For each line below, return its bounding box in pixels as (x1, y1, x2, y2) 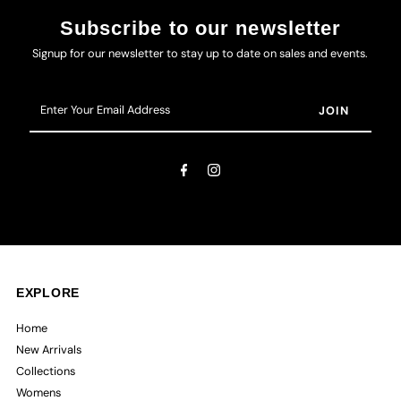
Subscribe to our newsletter (59, 16, 342, 39)
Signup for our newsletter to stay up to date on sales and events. (32, 45, 369, 61)
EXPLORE (16, 285, 80, 300)
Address (29, 142, 76, 158)
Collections (16, 363, 76, 379)
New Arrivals (16, 341, 82, 357)
